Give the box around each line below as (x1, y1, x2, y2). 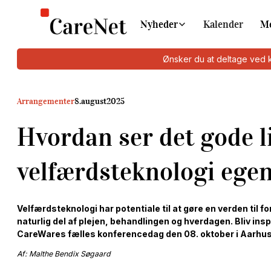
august (81, 96, 106, 106)
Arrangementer (17, 96, 74, 106)
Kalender (203, 18, 244, 31)
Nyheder (140, 18, 178, 31)
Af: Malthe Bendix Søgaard (17, 249, 111, 258)
